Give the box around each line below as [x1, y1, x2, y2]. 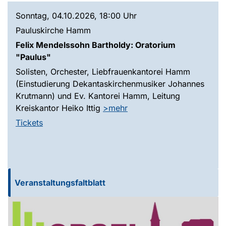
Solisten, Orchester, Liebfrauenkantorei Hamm [16, 66, 190, 77]
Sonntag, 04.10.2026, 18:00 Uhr [16, 10, 137, 21]
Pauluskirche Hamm [16, 25, 91, 35]
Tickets [16, 117, 43, 128]
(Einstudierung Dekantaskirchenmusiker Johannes [16, 78, 204, 89]
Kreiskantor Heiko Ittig [16, 102, 103, 113]
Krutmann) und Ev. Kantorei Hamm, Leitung [16, 90, 180, 101]
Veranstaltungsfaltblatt [15, 177, 105, 188]
